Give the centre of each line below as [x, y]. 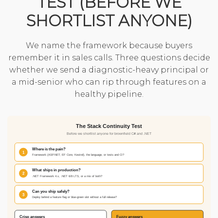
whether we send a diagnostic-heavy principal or [109, 70]
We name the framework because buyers [109, 45]
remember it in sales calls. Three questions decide [109, 57]
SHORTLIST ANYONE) [109, 20]
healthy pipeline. [109, 94]
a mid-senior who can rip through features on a [109, 82]
